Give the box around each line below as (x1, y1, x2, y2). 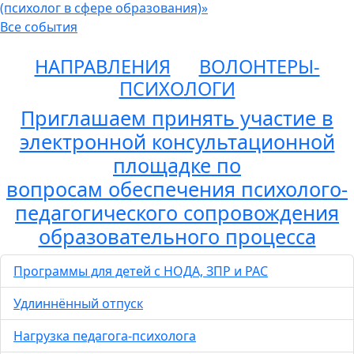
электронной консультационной (19, 128, 335, 156)
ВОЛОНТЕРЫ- (198, 54, 320, 80)
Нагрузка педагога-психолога (13, 327, 196, 345)
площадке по (113, 152, 241, 179)
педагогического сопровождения (15, 199, 339, 227)
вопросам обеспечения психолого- (6, 175, 348, 203)
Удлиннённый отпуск (13, 295, 143, 313)
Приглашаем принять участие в (21, 104, 333, 132)
